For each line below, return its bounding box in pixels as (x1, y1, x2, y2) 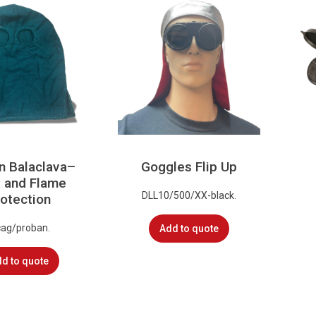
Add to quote (159, 222, 219, 234)
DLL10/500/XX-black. (141, 189, 236, 201)
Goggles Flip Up (140, 159, 237, 176)
